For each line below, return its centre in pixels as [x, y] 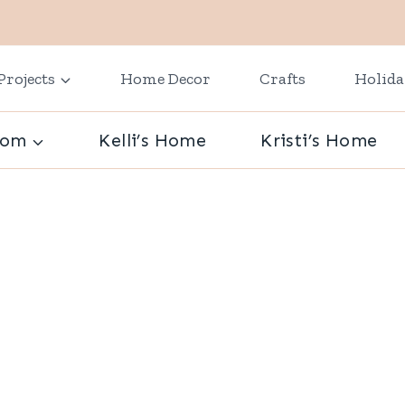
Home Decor [165, 79]
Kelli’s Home [153, 141]
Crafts [283, 79]
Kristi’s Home [319, 141]
